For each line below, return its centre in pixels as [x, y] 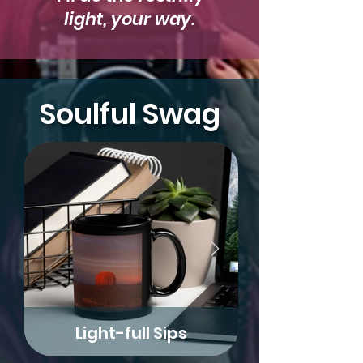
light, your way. [129, 19]
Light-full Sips [131, 333]
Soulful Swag [130, 114]
